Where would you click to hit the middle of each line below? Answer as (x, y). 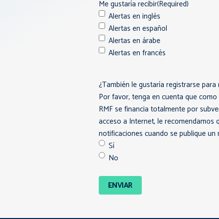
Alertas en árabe (134, 41)
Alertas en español (138, 29)
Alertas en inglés (134, 17)
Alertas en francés (137, 53)
